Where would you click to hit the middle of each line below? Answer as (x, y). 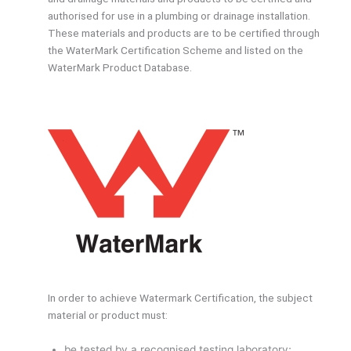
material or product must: (108, 315)
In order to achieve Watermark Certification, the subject (181, 298)
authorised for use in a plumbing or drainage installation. (179, 16)
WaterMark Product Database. (120, 68)
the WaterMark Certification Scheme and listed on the (176, 51)
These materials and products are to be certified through (184, 33)
